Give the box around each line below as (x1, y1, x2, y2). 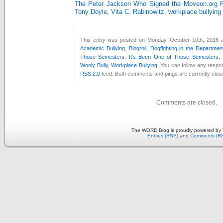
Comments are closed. (156, 99, 217, 106)
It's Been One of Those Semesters (128, 53, 219, 60)
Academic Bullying (80, 45, 125, 51)
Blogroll (128, 45, 146, 51)
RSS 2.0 (80, 70, 100, 77)
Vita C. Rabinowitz (111, 8, 164, 15)
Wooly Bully (80, 62, 108, 68)
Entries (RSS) (147, 132, 178, 138)
